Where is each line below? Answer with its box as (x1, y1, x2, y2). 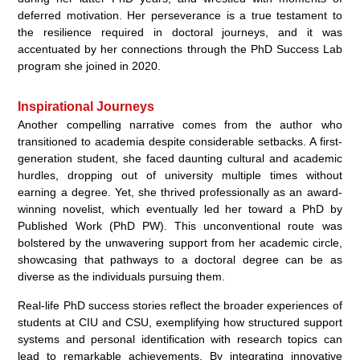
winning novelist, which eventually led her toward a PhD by (18, 202, 342, 216)
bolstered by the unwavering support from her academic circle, (18, 236, 342, 250)
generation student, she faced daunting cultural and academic (18, 152, 342, 166)
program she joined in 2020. (18, 59, 162, 73)
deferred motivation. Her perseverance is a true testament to (18, 9, 342, 22)
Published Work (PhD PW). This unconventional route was (18, 219, 342, 233)
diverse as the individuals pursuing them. (18, 270, 226, 284)
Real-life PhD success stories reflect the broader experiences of (18, 299, 342, 313)
